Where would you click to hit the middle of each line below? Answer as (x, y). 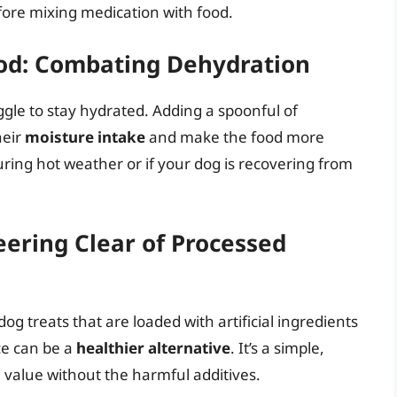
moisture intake (85, 137)
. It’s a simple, (277, 347)
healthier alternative (153, 347)
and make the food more (235, 137)
